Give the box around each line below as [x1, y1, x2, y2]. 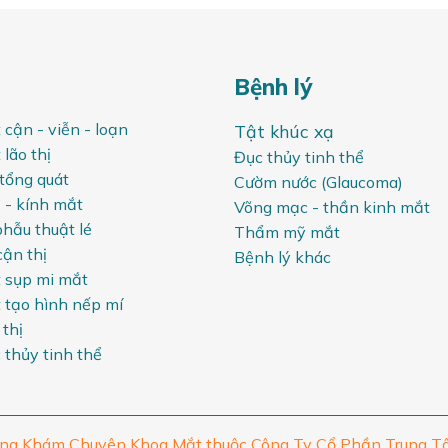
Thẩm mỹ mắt [233, 221, 340, 242]
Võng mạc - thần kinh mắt [233, 196, 430, 217]
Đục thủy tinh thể [233, 146, 364, 167]
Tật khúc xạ [233, 119, 334, 142]
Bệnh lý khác [233, 246, 331, 267]
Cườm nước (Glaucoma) [233, 171, 403, 192]
